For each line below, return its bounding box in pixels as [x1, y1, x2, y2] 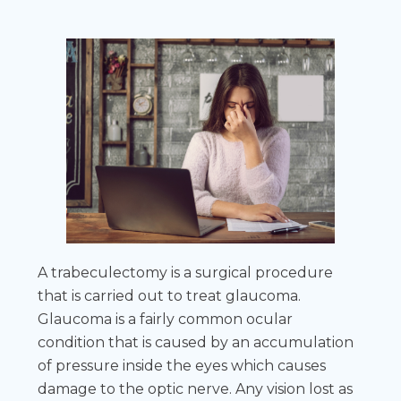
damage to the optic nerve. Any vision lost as [38, 380, 354, 397]
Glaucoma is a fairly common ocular [38, 310, 294, 328]
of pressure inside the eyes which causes [38, 356, 327, 374]
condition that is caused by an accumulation [38, 333, 354, 351]
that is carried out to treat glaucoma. [38, 286, 302, 304]
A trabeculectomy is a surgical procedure [38, 263, 334, 281]
